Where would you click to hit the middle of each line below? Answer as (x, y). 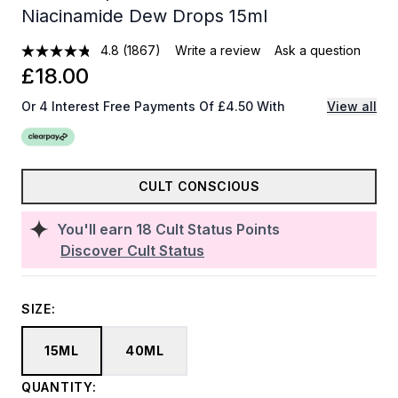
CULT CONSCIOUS (199, 186)
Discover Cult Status (132, 251)
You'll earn (96, 229)
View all (352, 106)
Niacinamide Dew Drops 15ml (144, 16)
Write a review (218, 50)
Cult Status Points (218, 229)
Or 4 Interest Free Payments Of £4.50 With (153, 106)
